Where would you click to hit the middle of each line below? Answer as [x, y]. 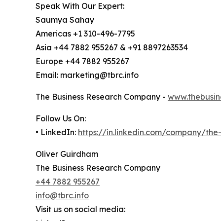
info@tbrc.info [62, 195]
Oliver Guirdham [67, 154]
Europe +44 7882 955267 [82, 61]
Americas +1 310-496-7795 [85, 33]
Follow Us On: [61, 118]
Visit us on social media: [80, 209]
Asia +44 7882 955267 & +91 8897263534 [112, 47]
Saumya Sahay [65, 19]
